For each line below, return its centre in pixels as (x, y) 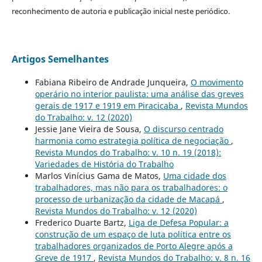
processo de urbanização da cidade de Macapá (128, 199)
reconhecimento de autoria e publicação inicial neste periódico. (120, 11)
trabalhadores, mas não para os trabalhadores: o (131, 187)
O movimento (217, 82)
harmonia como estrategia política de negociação (133, 140)
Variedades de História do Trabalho (104, 164)
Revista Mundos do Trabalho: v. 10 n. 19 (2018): (128, 152)
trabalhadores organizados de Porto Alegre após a (134, 246)
